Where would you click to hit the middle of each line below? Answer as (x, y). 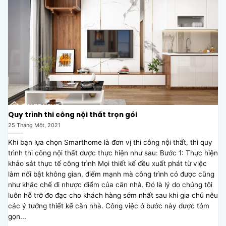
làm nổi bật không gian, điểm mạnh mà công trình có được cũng (111, 174)
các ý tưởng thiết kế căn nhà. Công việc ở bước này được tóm (109, 206)
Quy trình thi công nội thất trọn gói (73, 115)
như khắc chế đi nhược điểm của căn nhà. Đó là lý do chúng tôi (110, 185)
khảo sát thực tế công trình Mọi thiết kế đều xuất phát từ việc (107, 164)
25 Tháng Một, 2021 (34, 125)
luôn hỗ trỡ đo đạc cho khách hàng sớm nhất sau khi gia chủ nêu (113, 195)
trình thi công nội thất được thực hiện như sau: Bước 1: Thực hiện (113, 153)
